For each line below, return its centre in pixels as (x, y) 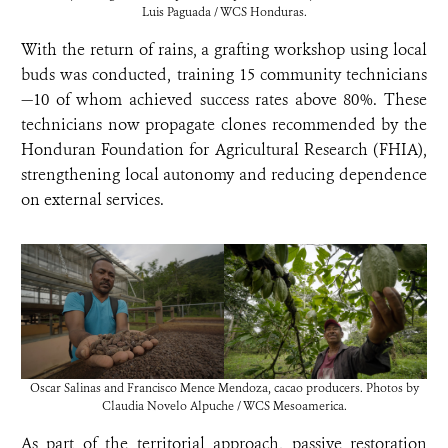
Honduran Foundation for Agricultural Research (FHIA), (224, 149)
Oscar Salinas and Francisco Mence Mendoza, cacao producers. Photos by (224, 388)
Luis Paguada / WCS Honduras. (224, 12)
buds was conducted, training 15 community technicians (224, 74)
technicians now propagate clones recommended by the (224, 124)
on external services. (92, 199)
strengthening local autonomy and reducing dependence (224, 174)
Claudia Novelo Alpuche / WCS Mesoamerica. (224, 406)
